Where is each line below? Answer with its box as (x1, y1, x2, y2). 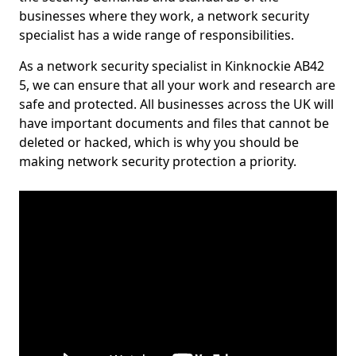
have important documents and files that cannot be (19, 114, 329, 132)
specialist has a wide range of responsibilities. (19, 26, 294, 44)
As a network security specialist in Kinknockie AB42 (19, 57, 324, 75)
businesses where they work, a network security (19, 7, 309, 25)
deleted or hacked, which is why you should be (19, 133, 299, 151)
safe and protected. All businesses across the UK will (19, 95, 334, 113)
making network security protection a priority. (19, 153, 296, 170)
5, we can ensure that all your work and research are (19, 76, 335, 94)
